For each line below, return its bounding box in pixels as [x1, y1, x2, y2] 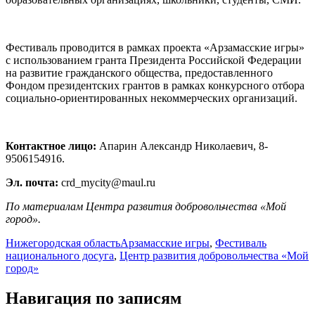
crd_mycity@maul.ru [58, 176, 155, 189]
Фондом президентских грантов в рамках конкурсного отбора [6, 79, 304, 92]
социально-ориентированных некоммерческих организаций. [6, 92, 297, 105]
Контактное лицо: [6, 140, 96, 153]
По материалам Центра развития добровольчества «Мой [6, 200, 286, 213]
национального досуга [6, 250, 114, 262]
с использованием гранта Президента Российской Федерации [6, 54, 302, 67]
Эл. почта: [6, 176, 58, 189]
